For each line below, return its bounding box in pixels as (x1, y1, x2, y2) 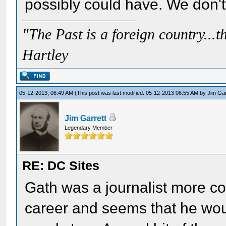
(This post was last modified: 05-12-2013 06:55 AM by (75, 90, 208, 96)
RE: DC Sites (22, 158, 100, 173)
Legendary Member (65, 125, 113, 131)
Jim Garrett (65, 114, 107, 123)
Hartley (22, 47, 69, 63)
